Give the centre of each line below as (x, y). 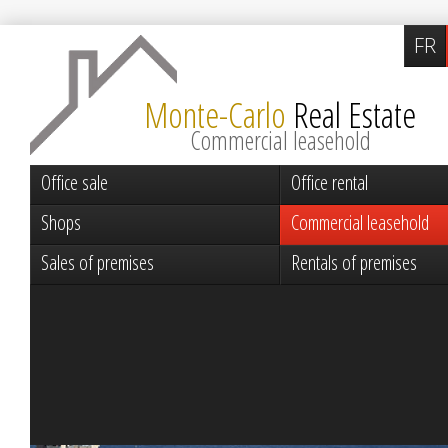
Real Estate (354, 114)
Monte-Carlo (215, 114)
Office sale (74, 182)
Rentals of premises (354, 262)
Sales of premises (97, 262)
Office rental (329, 182)
